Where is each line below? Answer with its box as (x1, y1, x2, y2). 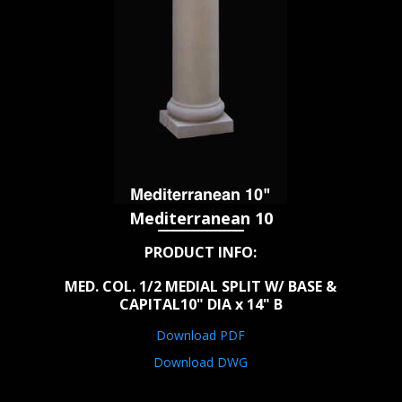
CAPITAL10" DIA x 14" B (118, 294, 283, 315)
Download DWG (153, 354, 249, 371)
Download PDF (156, 327, 246, 345)
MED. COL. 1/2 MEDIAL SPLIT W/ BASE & (65, 276, 337, 297)
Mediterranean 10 (128, 207, 273, 230)
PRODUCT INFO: (144, 242, 258, 263)
